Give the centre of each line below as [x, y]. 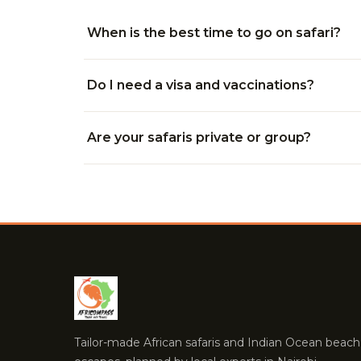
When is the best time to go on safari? [214, 33]
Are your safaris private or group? [199, 137]
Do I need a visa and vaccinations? [201, 85]
